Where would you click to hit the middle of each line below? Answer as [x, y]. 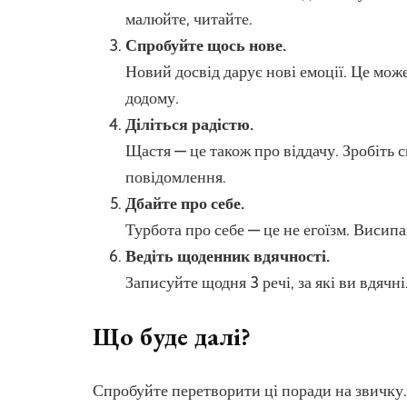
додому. [152, 98]
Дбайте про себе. [185, 203]
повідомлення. [176, 177]
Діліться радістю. [189, 124]
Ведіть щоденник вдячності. [228, 256]
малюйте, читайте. [189, 19]
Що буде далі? [172, 336]
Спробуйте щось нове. [206, 45]
